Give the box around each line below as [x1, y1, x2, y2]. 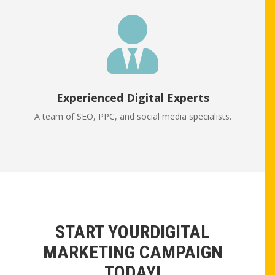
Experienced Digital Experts [56, 90, 209, 106]
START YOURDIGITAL [55, 221, 210, 243]
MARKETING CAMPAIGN [42, 241, 223, 263]
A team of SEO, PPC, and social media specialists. [34, 110, 231, 123]
